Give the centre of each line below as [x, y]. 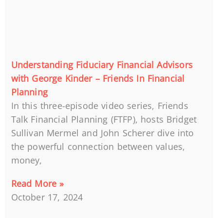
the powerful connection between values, [98, 146]
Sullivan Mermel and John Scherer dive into [102, 133]
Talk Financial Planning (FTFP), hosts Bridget [104, 119]
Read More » [37, 183]
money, [27, 160]
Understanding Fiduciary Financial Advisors [102, 64]
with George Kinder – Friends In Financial [98, 78]
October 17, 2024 [47, 197]
